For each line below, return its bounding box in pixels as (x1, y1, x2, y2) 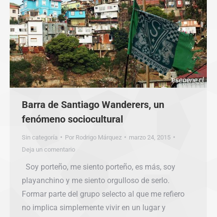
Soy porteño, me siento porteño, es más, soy (22, 162, 175, 171)
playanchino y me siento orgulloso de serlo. (22, 175, 170, 185)
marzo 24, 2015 (129, 133, 170, 141)
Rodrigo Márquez (76, 133, 122, 141)
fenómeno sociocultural (22, 113, 123, 125)
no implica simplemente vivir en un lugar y (22, 202, 166, 212)
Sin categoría (22, 133, 58, 141)
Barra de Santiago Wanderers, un (22, 98, 164, 110)
